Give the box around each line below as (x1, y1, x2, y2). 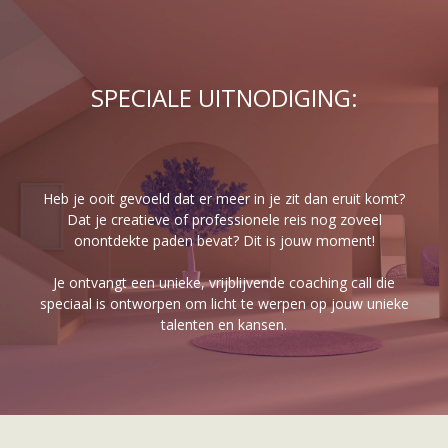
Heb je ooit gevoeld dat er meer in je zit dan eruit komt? (43, 189, 405, 208)
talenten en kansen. (161, 315, 287, 334)
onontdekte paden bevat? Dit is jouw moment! (73, 231, 375, 250)
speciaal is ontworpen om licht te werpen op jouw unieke (39, 294, 409, 313)
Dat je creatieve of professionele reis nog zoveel (66, 210, 382, 229)
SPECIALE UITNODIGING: (90, 81, 358, 114)
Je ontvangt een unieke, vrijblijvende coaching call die (53, 273, 395, 292)
